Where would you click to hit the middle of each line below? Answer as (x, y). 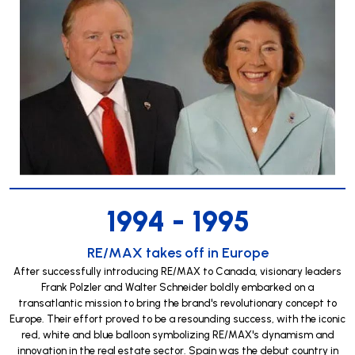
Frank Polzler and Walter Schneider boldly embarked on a (177, 286)
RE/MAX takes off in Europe (177, 252)
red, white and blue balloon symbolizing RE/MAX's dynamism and (177, 334)
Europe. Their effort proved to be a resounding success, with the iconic (177, 318)
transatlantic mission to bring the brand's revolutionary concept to (177, 302)
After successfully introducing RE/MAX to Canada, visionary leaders (177, 271)
